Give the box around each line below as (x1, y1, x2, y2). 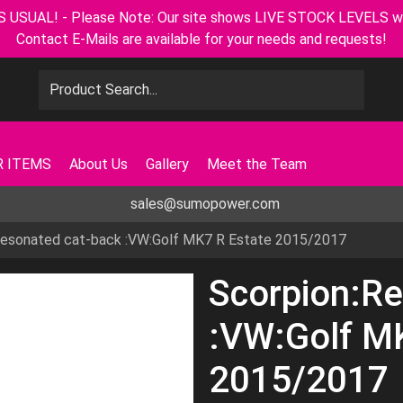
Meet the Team (207, 156, 307, 173)
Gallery (146, 156, 189, 173)
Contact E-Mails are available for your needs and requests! (16, 31, 387, 48)
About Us (69, 156, 128, 173)
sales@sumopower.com (130, 195, 280, 212)
